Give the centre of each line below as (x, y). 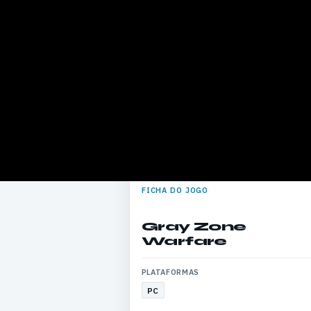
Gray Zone (194, 226)
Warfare (184, 241)
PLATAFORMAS (170, 272)
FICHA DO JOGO (175, 190)
